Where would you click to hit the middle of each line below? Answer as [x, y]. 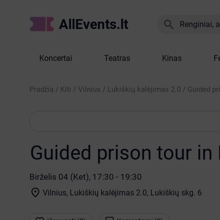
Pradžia [41, 89]
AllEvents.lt [94, 24]
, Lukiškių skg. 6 [174, 192]
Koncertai [56, 58]
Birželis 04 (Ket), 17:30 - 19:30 [86, 177]
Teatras [117, 58]
